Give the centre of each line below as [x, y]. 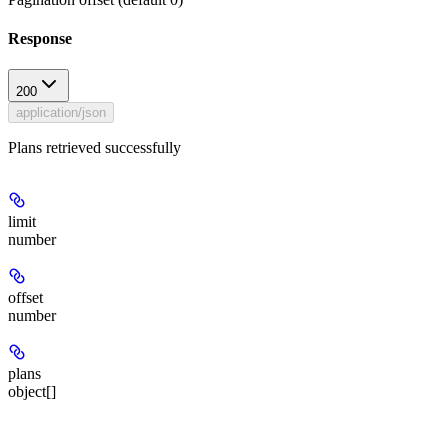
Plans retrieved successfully [94, 148]
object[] [32, 392]
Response [40, 38]
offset [25, 298]
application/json [61, 113]
